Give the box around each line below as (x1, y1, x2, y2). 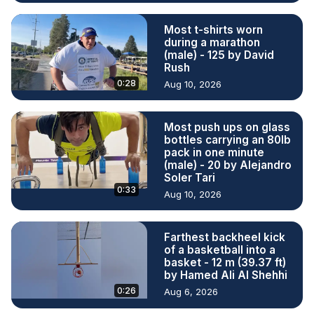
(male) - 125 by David (164, 48, 274, 62)
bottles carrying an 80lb (164, 132, 291, 146)
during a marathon (164, 35, 260, 49)
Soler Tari (164, 170, 215, 184)
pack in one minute (164, 145, 264, 159)
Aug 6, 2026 (164, 285, 218, 297)
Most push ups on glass (164, 120, 290, 134)
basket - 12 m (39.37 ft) (164, 255, 286, 269)
